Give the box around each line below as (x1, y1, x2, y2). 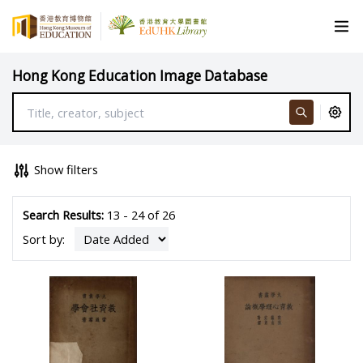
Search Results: (22, 207, 104, 224)
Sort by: (22, 230, 68, 247)
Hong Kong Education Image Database (12, 66, 268, 85)
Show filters (34, 160, 99, 177)
